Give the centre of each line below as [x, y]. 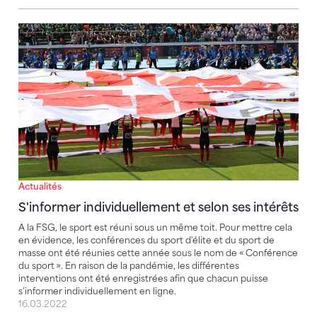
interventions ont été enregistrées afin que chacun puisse [143, 279]
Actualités [40, 187]
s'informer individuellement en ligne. [97, 292]
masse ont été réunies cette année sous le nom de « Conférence [158, 253]
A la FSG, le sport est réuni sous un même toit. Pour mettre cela [155, 228]
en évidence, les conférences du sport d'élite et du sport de [146, 241]
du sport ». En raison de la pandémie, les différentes [129, 266]
